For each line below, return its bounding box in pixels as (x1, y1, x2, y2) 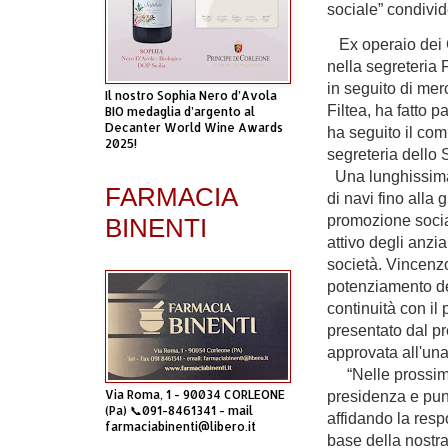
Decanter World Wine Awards (105, 120, 283, 135)
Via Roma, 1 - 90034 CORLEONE (105, 387, 285, 402)
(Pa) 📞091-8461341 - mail (105, 403, 253, 418)
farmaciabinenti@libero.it (105, 419, 256, 434)
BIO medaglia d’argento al (105, 104, 255, 119)
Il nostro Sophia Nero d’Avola (105, 88, 277, 103)
